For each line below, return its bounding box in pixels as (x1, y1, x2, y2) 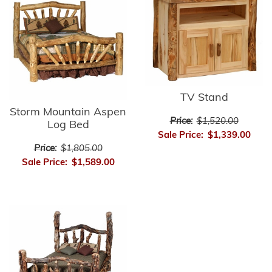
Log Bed (47, 120, 89, 132)
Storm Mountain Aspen (10, 107, 126, 119)
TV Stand (180, 92, 228, 104)
